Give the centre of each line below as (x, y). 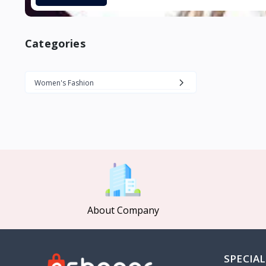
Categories (55, 44)
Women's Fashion (64, 83)
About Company (123, 210)
